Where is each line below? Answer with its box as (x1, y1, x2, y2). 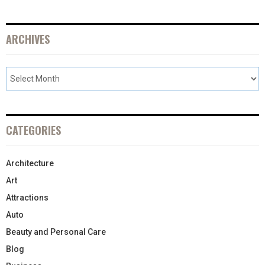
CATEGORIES (6, 122, 61, 138)
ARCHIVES (6, 31, 50, 47)
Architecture (6, 158, 54, 168)
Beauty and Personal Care (6, 227, 106, 237)
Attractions (6, 192, 49, 202)
